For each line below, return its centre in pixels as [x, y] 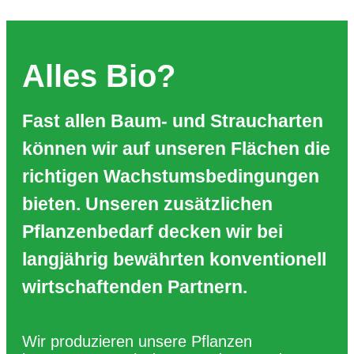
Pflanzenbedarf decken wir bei [153, 231]
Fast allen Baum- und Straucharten [173, 121]
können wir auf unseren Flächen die [176, 148]
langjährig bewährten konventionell [174, 259]
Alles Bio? [99, 75]
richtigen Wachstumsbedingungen [171, 176]
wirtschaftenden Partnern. [135, 286]
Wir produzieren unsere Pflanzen [137, 341]
